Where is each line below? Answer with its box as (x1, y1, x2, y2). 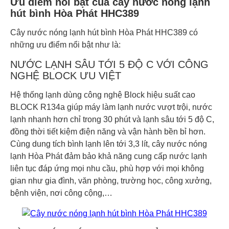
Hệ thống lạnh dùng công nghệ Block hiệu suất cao (10, 90, 195, 99)
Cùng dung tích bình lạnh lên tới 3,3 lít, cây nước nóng (10, 139, 207, 148)
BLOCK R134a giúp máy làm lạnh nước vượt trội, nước (10, 102, 212, 111)
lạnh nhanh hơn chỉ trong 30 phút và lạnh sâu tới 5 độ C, (10, 114, 214, 124)
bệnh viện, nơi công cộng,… (10, 188, 112, 197)
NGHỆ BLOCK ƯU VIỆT (10, 70, 121, 81)
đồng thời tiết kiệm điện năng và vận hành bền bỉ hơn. (10, 127, 205, 136)
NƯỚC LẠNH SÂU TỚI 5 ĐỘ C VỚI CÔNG (10, 58, 209, 70)
